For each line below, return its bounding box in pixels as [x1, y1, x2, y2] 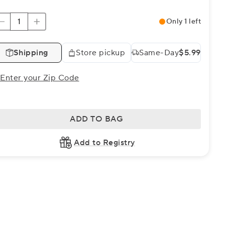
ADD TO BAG [70, 114, 123, 124]
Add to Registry [74, 138, 135, 148]
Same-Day [139, 48, 179, 58]
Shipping [13, 48, 48, 58]
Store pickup [76, 48, 125, 58]
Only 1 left [166, 17, 201, 26]
